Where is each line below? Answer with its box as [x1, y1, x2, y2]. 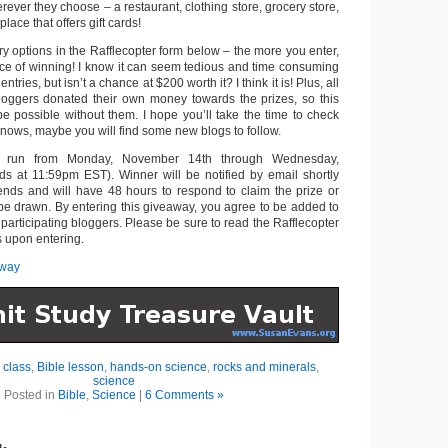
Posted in [4, 388, 58, 402]
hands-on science [110, 360, 207, 374]
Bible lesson [37, 360, 104, 374]
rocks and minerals [213, 360, 316, 374]
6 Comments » [145, 388, 224, 402]
